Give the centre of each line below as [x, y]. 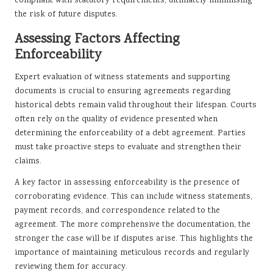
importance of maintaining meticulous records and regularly [132, 253]
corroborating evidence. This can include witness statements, [133, 197]
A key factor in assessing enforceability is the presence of [127, 183]
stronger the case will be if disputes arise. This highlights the [134, 239]
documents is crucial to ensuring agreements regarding [123, 92]
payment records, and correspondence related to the [117, 211]
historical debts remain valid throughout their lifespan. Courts [136, 106]
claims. [28, 162]
